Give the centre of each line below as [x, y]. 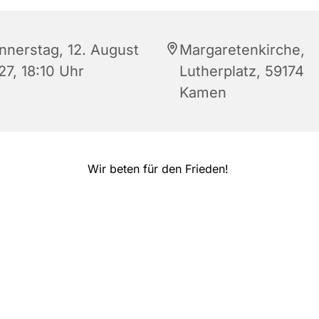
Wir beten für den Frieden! [159, 168]
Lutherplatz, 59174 [242, 71]
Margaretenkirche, [242, 49]
